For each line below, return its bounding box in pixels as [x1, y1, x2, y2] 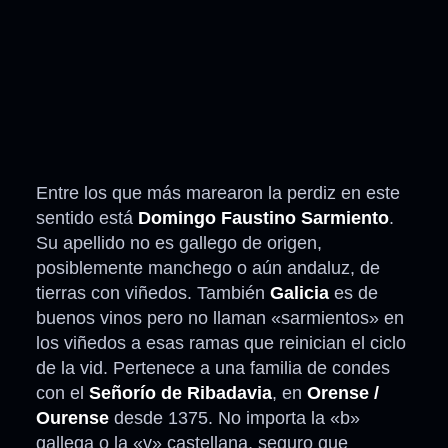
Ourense [36, 408, 109, 429]
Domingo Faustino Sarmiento [133, 208, 389, 229]
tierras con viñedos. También [36, 283, 265, 304]
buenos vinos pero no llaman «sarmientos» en [36, 308, 404, 329]
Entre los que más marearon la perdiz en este [36, 183, 400, 204]
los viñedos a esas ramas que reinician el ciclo [36, 333, 406, 354]
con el [36, 383, 89, 404]
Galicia [265, 283, 329, 304]
